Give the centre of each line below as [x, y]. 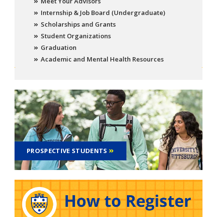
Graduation [58, 48]
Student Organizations [76, 36]
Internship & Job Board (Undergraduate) [103, 13]
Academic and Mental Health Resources [102, 59]
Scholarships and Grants [78, 24]
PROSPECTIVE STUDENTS [67, 150]
